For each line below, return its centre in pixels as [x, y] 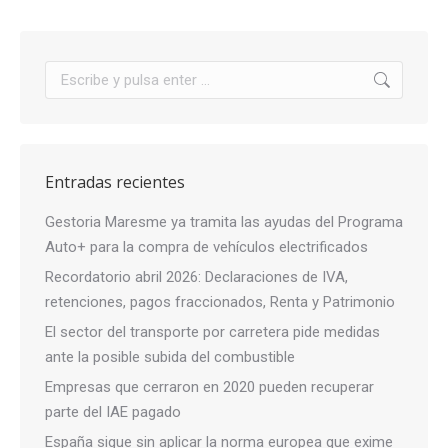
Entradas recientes [115, 182]
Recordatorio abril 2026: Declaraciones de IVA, [196, 277]
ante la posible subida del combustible [170, 357]
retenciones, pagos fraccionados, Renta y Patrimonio [220, 302]
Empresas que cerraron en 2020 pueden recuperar [209, 387]
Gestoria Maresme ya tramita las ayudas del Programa [224, 222]
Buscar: [68, 72]
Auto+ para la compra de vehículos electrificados [206, 247]
